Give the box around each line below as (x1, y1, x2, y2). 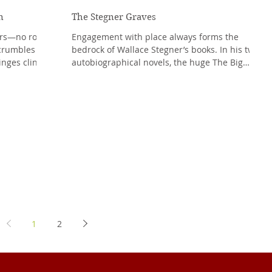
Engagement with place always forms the (72, 31, 239, 42)
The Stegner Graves (72, 12, 156, 22)
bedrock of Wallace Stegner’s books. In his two (72, 44, 259, 55)
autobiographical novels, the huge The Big (72, 56, 243, 68)
